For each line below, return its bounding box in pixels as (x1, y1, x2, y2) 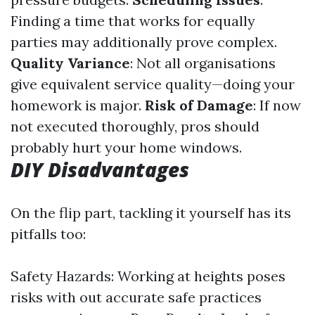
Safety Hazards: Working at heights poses (11, 267, 285, 285)
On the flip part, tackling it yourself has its (11, 204, 291, 221)
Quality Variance (11, 54, 130, 72)
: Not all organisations (130, 54, 276, 72)
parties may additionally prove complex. (11, 33, 277, 51)
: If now (253, 96, 301, 114)
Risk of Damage (145, 96, 253, 114)
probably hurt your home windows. (11, 139, 242, 156)
